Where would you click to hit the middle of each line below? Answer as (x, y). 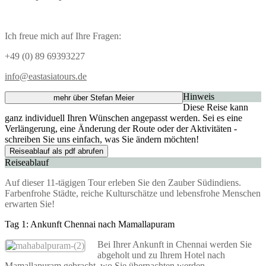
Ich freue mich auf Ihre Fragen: (63, 36)
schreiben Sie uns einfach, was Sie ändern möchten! (102, 139)
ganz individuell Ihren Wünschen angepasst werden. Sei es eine (123, 118)
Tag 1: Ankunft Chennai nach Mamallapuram (90, 224)
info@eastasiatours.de (46, 76)
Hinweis (199, 96)
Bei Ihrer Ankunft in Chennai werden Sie (175, 244)
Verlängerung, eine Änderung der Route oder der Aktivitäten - (121, 128)
